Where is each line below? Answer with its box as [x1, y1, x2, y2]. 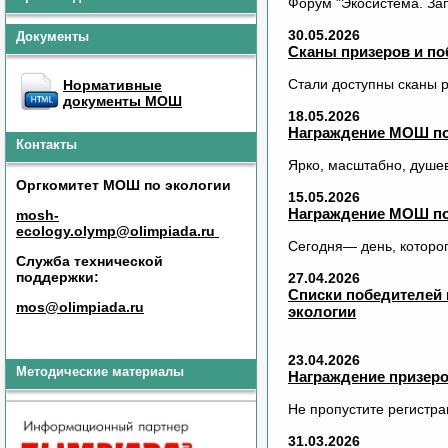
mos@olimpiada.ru [16, 299, 144, 315]
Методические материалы [16, 364, 184, 379]
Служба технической [16, 253, 163, 269]
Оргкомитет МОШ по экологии [16, 177, 231, 193]
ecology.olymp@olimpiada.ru [16, 223, 219, 239]
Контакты [16, 137, 77, 152]
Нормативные [63, 77, 162, 93]
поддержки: [16, 269, 99, 285]
